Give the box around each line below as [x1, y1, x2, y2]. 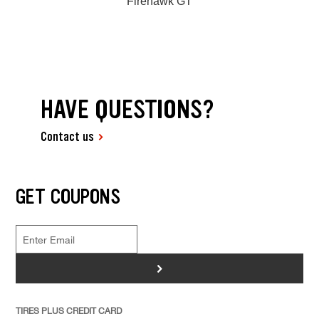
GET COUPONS [15, 183, 120, 211]
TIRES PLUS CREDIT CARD [15, 305, 122, 317]
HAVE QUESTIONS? [41, 92, 215, 126]
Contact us [41, 127, 95, 145]
